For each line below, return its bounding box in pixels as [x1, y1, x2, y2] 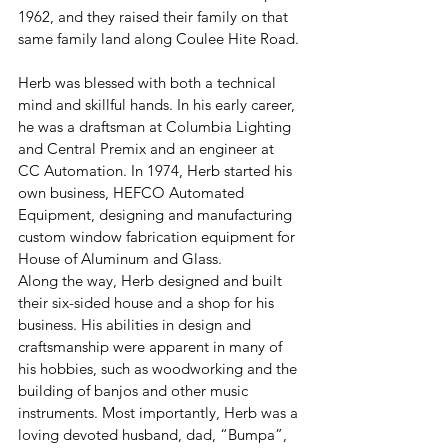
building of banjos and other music [18, 381, 252, 401]
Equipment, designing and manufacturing [18, 205, 296, 225]
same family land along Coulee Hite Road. [18, 29, 299, 49]
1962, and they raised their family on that [18, 7, 292, 27]
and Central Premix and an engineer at [18, 139, 278, 159]
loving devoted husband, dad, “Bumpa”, [18, 425, 291, 445]
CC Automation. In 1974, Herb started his [18, 161, 296, 181]
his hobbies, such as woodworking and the [18, 359, 301, 379]
